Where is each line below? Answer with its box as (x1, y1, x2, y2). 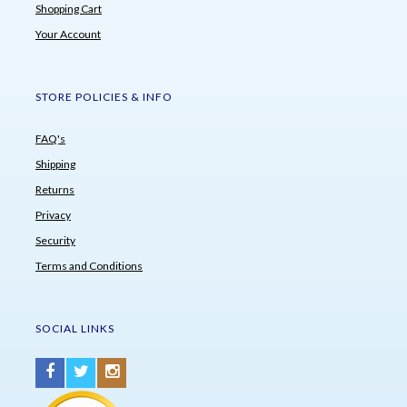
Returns (35, 182, 74, 196)
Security (35, 233, 75, 247)
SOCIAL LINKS (35, 321, 114, 335)
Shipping (35, 156, 75, 171)
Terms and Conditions (35, 258, 143, 273)
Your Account (35, 26, 101, 41)
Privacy (35, 207, 71, 222)
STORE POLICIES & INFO (35, 89, 173, 104)
